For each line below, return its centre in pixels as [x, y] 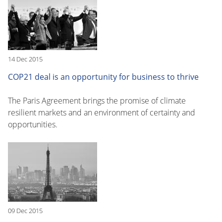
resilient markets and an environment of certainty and [102, 112]
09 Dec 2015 [25, 210]
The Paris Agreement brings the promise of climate [97, 100]
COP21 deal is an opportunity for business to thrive [103, 77]
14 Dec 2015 [25, 59]
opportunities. [33, 124]
